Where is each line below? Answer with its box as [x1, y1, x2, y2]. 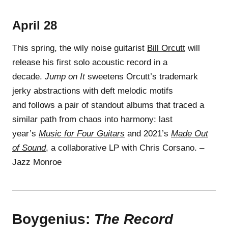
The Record [94, 211, 173, 227]
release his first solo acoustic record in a [12, 57, 167, 67]
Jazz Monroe [12, 157, 62, 167]
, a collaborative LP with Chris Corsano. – [46, 142, 204, 153]
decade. [12, 71, 45, 81]
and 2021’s [125, 128, 171, 138]
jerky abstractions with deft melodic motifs [12, 85, 173, 96]
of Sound [12, 142, 46, 153]
